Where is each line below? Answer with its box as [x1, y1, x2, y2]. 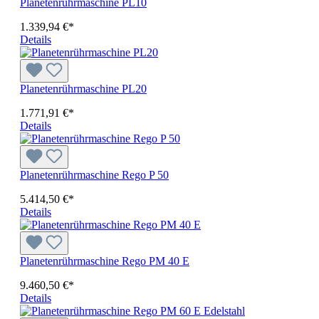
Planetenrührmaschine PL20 [20, 83, 147, 95]
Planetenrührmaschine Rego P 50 [20, 169, 169, 182]
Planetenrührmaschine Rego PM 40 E [20, 255, 189, 268]
